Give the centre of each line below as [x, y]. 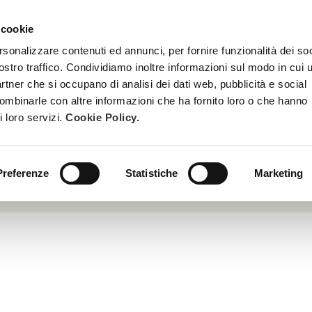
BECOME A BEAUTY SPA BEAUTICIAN [171, 38]
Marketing [279, 173]
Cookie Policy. [103, 118]
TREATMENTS [34, 38]
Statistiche [152, 173]
